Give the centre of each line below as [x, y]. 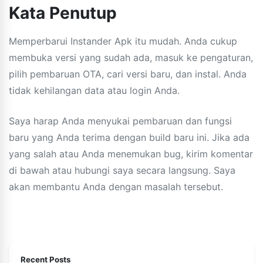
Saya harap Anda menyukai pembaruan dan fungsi [120, 121]
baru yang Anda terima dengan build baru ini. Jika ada [129, 137]
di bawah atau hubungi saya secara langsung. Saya [122, 170]
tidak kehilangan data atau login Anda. [94, 90]
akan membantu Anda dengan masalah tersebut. [116, 186]
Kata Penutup [63, 13]
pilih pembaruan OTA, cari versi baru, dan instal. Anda [128, 74]
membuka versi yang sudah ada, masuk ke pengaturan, [131, 57]
